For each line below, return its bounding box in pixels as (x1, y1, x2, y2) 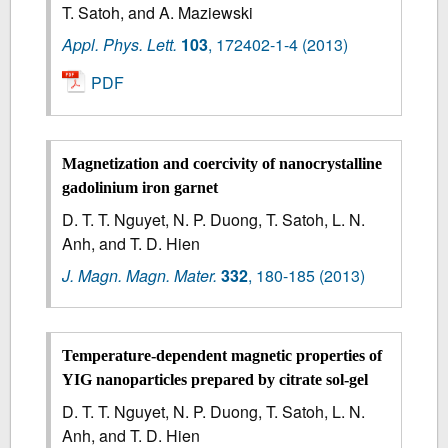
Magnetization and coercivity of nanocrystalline (62, 154, 383, 172)
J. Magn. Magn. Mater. (62, 263, 218, 287)
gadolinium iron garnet (62, 178, 219, 196)
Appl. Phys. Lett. (62, 33, 178, 57)
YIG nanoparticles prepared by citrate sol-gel (62, 371, 369, 389)
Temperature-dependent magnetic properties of (62, 347, 383, 365)
